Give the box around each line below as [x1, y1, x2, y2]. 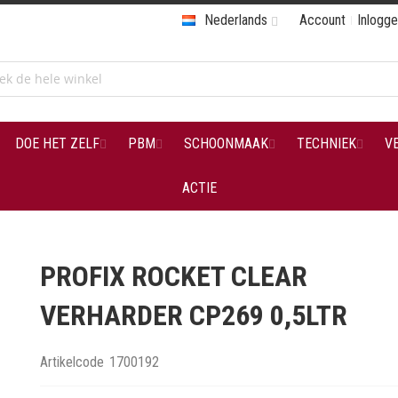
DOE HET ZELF [14, 135, 99, 152]
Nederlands [204, 12, 267, 28]
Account [299, 12, 346, 28]
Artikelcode [40, 354, 105, 370]
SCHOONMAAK [183, 135, 268, 152]
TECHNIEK [296, 135, 356, 152]
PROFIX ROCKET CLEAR [40, 259, 308, 293]
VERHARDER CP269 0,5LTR [40, 298, 348, 332]
